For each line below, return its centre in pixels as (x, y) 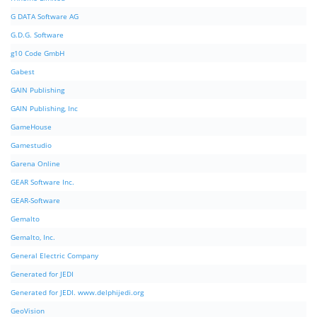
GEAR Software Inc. (42, 182)
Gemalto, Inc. (33, 237)
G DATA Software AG (45, 17)
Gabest (23, 72)
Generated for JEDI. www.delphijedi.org (77, 293)
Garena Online (35, 164)
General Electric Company (54, 256)
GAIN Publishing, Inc (44, 109)
